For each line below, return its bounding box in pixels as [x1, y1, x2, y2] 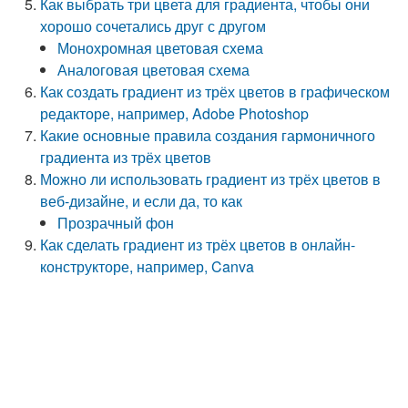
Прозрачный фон [57, 212, 175, 233]
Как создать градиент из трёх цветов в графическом [40, 81, 391, 102]
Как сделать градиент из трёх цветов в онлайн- [40, 234, 356, 255]
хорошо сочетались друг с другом [40, 15, 267, 36]
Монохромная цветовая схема [57, 37, 264, 58]
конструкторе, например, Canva [40, 256, 255, 277]
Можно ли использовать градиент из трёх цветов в [40, 168, 382, 189]
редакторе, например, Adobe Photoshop [40, 103, 310, 124]
